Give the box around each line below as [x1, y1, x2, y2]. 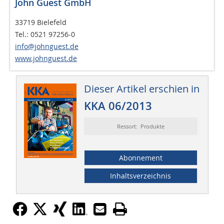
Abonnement [118, 153, 162, 163]
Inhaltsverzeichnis [110, 171, 171, 181]
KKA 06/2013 [83, 98, 152, 114]
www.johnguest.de [15, 53, 77, 63]
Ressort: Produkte [116, 122, 164, 130]
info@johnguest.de [15, 41, 78, 51]
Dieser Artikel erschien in [83, 82, 199, 96]
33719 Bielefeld [15, 17, 66, 27]
